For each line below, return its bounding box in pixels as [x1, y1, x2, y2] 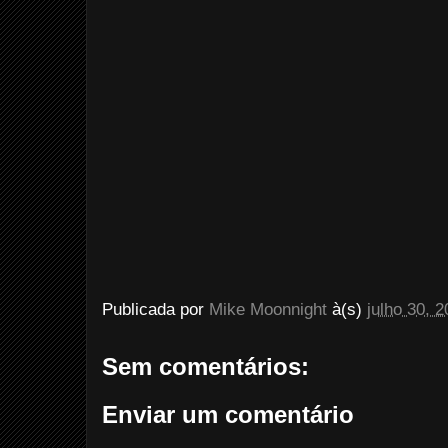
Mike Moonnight [209, 300, 327, 320]
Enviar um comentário [102, 400, 354, 428]
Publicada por [102, 300, 209, 320]
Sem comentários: [102, 353, 309, 380]
